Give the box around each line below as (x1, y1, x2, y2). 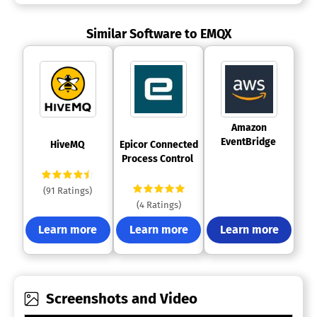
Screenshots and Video (46, 290, 198, 308)
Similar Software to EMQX (86, 26, 231, 42)
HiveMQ (50, 139, 88, 151)
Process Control (122, 153, 195, 166)
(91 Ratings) (43, 185, 93, 197)
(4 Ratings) (136, 200, 181, 211)
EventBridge (220, 136, 278, 149)
